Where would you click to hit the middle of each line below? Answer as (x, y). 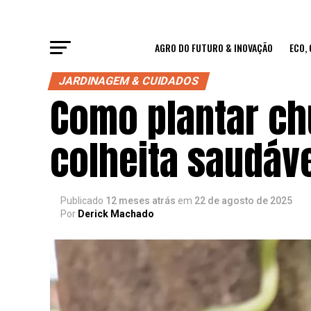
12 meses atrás (142, 201)
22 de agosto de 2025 (243, 201)
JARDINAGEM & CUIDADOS (129, 81)
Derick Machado (116, 214)
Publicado (82, 201)
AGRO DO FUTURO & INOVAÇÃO (214, 48)
